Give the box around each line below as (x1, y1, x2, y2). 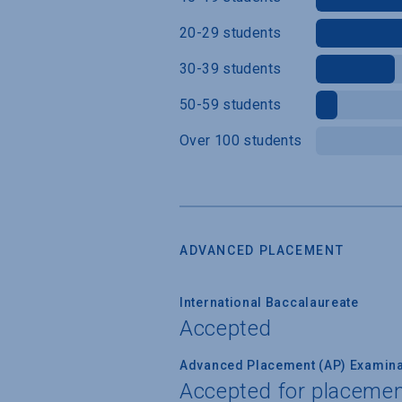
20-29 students (179, 23, 282, 41)
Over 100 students (179, 131, 302, 149)
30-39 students (179, 59, 282, 77)
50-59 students (179, 95, 282, 113)
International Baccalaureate (179, 294, 359, 310)
